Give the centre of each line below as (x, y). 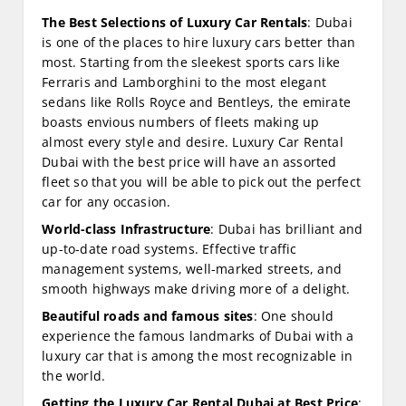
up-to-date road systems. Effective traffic (169, 249)
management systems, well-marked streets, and (192, 269)
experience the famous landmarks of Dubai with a (198, 336)
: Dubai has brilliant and (287, 229)
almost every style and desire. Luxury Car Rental (193, 142)
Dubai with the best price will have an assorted (189, 162)
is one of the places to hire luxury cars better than (199, 43)
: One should (294, 316)
